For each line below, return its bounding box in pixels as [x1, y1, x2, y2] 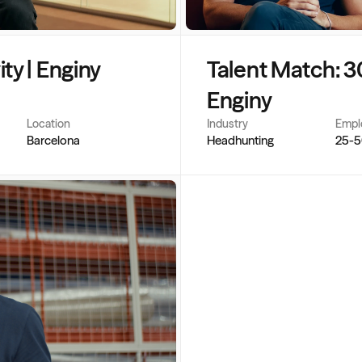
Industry [207, 116, 248, 131]
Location [27, 116, 71, 131]
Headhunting [207, 133, 274, 148]
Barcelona [27, 133, 81, 148]
